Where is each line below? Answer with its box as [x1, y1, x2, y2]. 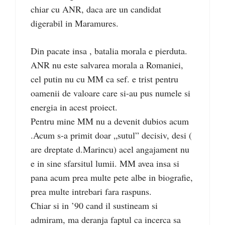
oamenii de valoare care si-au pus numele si [31, 86, 190, 99]
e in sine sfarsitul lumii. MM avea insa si [31, 157, 179, 169]
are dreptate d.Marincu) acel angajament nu [31, 143, 189, 155]
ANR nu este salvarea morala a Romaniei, [31, 58, 183, 71]
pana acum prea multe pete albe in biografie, [31, 171, 193, 183]
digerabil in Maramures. [31, 17, 119, 29]
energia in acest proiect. [31, 100, 118, 113]
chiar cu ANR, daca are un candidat [31, 3, 161, 15]
